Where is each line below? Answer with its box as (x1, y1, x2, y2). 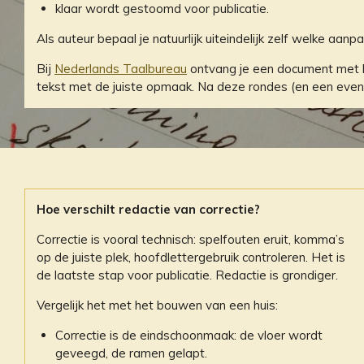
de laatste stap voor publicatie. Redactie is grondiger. (37, 266, 338, 283)
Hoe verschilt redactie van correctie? (37, 201, 260, 217)
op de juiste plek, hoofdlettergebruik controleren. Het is (37, 249, 345, 265)
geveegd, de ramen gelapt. (54, 344, 207, 361)
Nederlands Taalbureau (54, 60, 187, 76)
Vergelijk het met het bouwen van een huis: (37, 297, 278, 313)
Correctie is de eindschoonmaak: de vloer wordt (54, 327, 323, 343)
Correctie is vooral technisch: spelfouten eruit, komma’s (37, 231, 344, 247)
